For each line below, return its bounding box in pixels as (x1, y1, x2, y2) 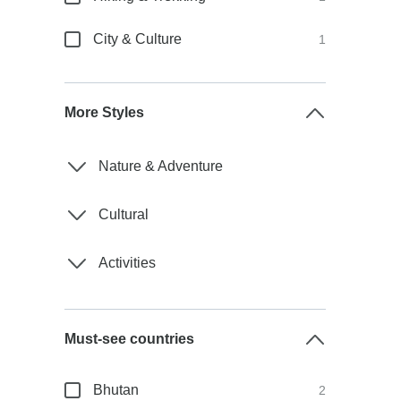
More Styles (64, 105, 145, 120)
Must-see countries (64, 331, 195, 346)
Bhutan (93, 382, 140, 397)
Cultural (98, 207, 149, 222)
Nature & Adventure (98, 158, 224, 174)
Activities (98, 255, 157, 270)
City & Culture (93, 31, 183, 47)
